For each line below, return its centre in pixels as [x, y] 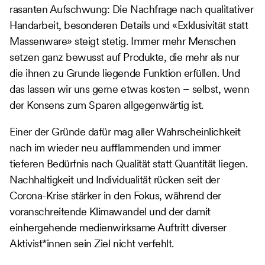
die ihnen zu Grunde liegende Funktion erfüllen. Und [125, 73]
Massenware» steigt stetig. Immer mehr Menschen [123, 41]
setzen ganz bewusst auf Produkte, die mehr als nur [125, 57]
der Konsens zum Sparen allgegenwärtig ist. [106, 105]
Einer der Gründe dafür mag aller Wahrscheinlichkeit [125, 131]
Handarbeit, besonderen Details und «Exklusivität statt [129, 25]
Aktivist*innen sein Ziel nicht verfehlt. [92, 243]
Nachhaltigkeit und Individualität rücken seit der [115, 179]
